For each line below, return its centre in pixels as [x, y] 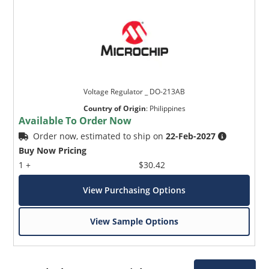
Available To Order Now [75, 120]
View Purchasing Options [134, 190]
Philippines [167, 108]
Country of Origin [114, 108]
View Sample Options [134, 221]
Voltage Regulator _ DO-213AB [134, 91]
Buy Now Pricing [53, 150]
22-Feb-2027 [191, 136]
